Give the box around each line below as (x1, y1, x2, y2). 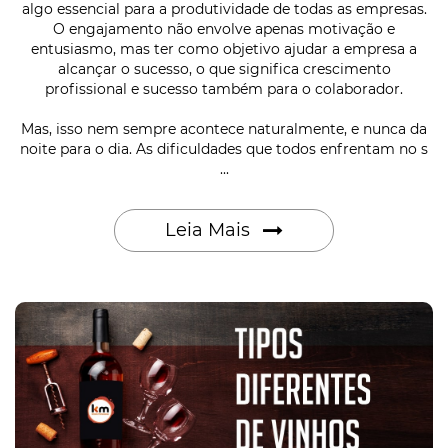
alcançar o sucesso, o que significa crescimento (57, 59, 391, 78)
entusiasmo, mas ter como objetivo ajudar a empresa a (31, 39, 417, 58)
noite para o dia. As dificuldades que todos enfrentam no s (20, 139, 428, 158)
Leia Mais (165, 218, 255, 241)
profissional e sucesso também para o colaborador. (45, 79, 403, 98)
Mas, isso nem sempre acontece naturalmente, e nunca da (21, 119, 427, 138)
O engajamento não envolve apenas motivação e (53, 19, 395, 38)
